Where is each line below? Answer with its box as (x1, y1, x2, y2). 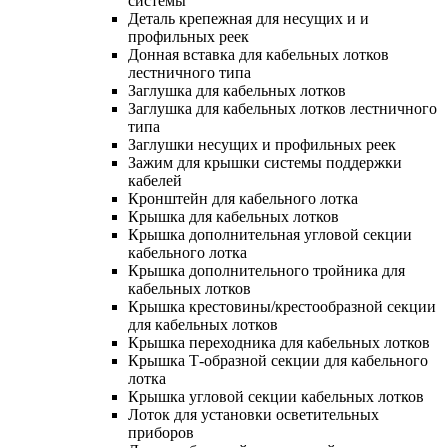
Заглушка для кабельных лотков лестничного (128, 99, 437, 117)
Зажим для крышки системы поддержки (128, 153, 402, 171)
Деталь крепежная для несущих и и (128, 9, 369, 27)
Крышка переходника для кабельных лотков (128, 333, 430, 351)
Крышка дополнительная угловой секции (128, 225, 412, 243)
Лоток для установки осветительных (128, 405, 379, 423)
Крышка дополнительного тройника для (128, 261, 405, 279)
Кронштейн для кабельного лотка (128, 189, 358, 207)
